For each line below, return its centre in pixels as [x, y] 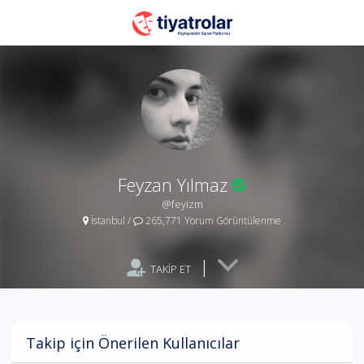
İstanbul [108, 221]
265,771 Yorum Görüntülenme [212, 221]
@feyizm [182, 204]
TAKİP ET [170, 269]
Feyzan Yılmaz [173, 184]
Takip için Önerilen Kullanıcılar [133, 343]
